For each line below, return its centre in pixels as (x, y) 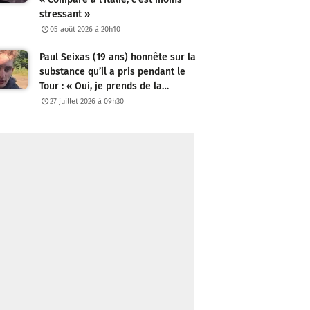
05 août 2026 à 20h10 (85, 30)
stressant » (65, 15)
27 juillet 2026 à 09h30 (87, 102)
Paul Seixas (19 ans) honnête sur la (118, 57)
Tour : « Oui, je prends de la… (104, 86)
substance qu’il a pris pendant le (112, 72)
